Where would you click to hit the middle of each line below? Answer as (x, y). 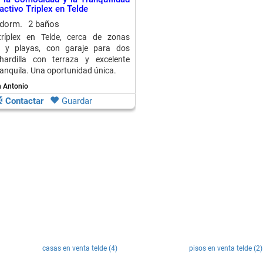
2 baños (43, 24)
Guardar (77, 101)
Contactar (24, 101)
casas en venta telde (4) (80, 248)
